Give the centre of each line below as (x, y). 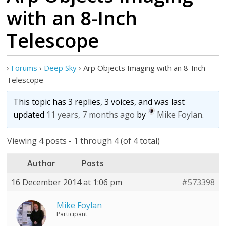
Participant (72, 214)
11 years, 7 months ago (91, 115)
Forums (24, 68)
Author (42, 163)
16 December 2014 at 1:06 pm (67, 182)
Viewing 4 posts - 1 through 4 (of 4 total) (84, 141)
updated (30, 115)
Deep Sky (61, 68)
